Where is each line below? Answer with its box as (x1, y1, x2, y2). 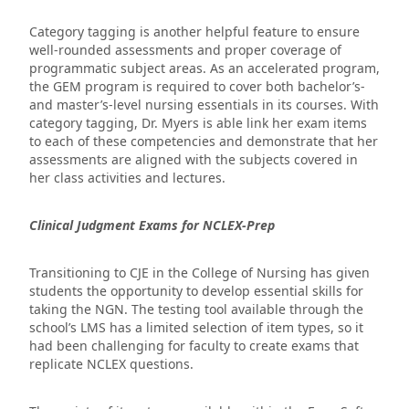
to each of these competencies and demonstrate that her (29, 132, 378, 151)
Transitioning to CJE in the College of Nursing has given (29, 264, 370, 282)
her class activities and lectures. (29, 169, 225, 187)
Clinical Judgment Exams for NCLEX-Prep (29, 216, 275, 235)
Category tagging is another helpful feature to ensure (29, 23, 360, 41)
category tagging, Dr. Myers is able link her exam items (29, 114, 367, 132)
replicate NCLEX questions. (29, 355, 194, 373)
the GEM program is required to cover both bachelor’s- (29, 78, 365, 96)
